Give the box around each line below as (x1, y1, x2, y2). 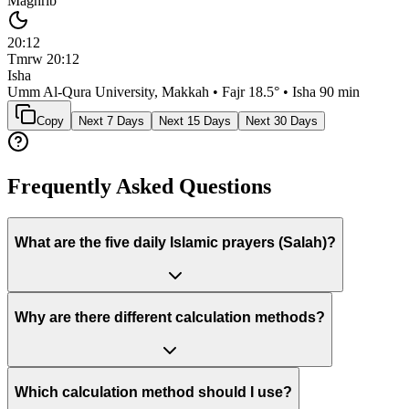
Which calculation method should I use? (15, 383, 292, 400)
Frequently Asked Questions (7, 174, 271, 199)
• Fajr (209, 84, 248, 100)
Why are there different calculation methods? (15, 309, 325, 325)
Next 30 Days (246, 114, 318, 129)
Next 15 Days (159, 114, 231, 129)
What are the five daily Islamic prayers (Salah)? (15, 234, 336, 250)
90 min (320, 84, 360, 100)
